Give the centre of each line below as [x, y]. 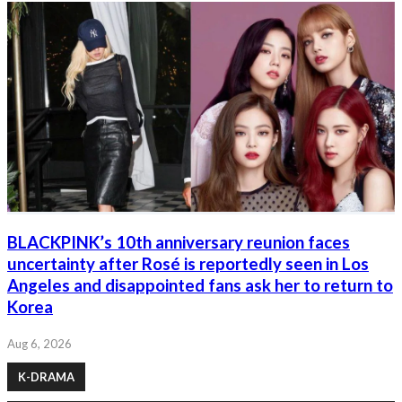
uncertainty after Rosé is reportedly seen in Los [188, 263]
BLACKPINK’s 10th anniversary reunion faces [179, 242]
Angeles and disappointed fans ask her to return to [200, 285]
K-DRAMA [46, 377]
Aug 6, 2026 [39, 344]
